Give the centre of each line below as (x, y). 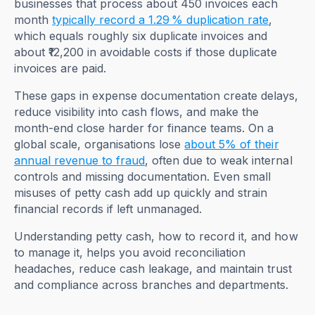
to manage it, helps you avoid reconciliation (130, 253)
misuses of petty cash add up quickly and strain (141, 193)
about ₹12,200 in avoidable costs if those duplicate (146, 52)
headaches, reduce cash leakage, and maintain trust (153, 269)
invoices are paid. (62, 69)
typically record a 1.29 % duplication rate (161, 20)
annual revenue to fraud (80, 161)
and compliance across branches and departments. (152, 285)
